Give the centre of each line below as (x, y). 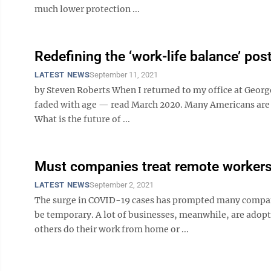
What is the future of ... (82, 119)
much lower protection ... (87, 9)
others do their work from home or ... (112, 229)
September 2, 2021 (122, 185)
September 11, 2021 (124, 75)
